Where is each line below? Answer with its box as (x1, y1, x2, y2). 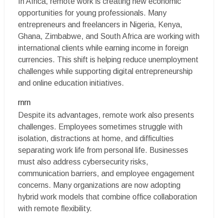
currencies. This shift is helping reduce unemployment (18, 55, 199, 64)
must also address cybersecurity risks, (18, 158, 148, 166)
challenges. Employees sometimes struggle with (18, 123, 182, 131)
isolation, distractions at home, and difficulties (18, 134, 174, 143)
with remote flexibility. (18, 204, 92, 213)
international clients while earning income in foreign (18, 44, 188, 52)
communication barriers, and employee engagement (18, 169, 195, 178)
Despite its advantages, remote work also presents (18, 111, 194, 119)
